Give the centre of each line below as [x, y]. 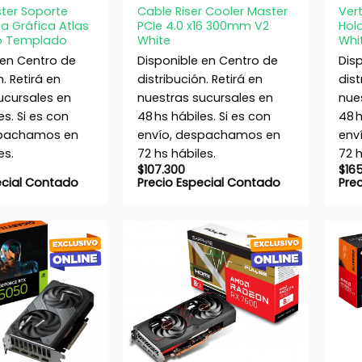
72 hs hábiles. [176, 153]
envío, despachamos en [208, 135]
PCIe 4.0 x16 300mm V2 [203, 26]
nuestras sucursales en [205, 97]
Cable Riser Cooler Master [212, 12]
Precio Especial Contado [208, 182]
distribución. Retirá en [200, 79]
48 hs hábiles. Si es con [204, 116]
